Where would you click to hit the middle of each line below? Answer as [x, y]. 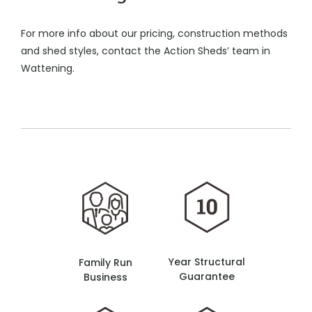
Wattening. [48, 68]
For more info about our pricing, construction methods [154, 33]
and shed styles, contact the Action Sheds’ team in [146, 51]
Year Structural [207, 262]
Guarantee [207, 276]
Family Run [105, 263]
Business [105, 277]
